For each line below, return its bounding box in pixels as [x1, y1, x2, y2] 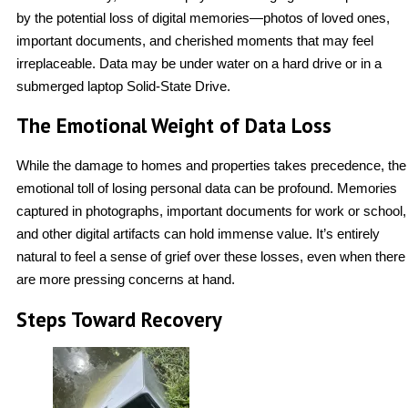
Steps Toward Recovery [16, 305, 222, 332]
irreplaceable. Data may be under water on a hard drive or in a [16, 55, 382, 71]
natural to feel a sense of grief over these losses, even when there [16, 249, 405, 265]
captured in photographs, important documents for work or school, [16, 203, 406, 219]
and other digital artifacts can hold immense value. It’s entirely [16, 226, 380, 242]
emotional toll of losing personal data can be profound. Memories [16, 180, 397, 197]
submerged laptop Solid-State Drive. [16, 77, 230, 94]
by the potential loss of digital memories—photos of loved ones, [16, 9, 390, 25]
